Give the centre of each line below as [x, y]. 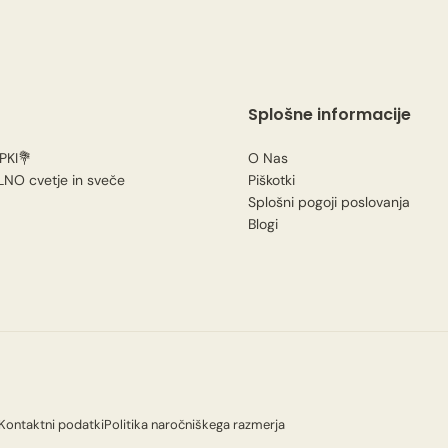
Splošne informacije [329, 115]
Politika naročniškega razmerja [194, 425]
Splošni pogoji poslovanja [329, 202]
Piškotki [271, 180]
